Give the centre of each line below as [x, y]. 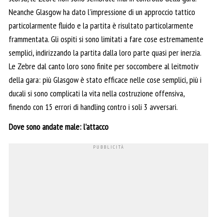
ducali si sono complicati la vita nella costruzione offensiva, [97, 93]
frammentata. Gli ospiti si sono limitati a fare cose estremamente [106, 39]
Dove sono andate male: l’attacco [59, 126]
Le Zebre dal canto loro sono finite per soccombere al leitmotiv [103, 66]
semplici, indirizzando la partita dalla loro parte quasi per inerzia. [105, 53]
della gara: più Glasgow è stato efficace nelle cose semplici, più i [105, 80]
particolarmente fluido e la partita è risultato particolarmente [101, 26]
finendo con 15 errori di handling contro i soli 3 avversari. [93, 107]
